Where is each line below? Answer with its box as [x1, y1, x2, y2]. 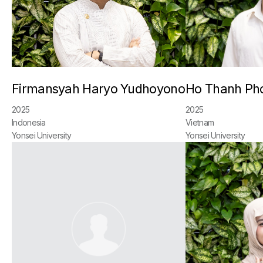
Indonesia [12, 117, 46, 127]
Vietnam [186, 117, 214, 127]
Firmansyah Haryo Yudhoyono [12, 81, 185, 96]
